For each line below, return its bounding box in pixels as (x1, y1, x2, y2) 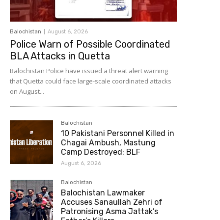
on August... (10, 87, 44, 96)
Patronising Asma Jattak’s (61, 207, 159, 217)
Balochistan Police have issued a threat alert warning (10, 66, 168, 76)
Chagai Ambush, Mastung (61, 138, 156, 148)
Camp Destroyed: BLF (61, 147, 141, 157)
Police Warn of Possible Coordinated (10, 38, 170, 51)
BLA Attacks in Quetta (10, 50, 110, 62)
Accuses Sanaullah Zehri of (61, 197, 163, 207)
